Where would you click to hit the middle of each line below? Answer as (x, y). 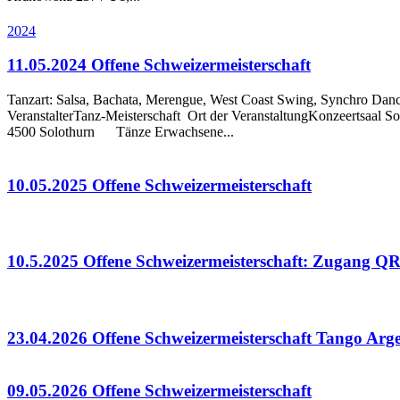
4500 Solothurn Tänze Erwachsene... (121, 132)
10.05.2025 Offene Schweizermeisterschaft (159, 185)
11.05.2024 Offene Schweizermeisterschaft (159, 65)
